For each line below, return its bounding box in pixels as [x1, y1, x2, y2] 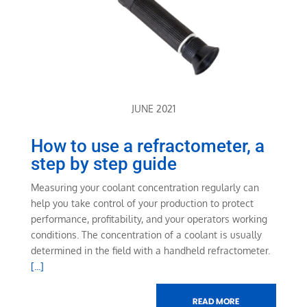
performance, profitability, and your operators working [30, 213, 267, 225]
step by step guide [30, 153, 177, 175]
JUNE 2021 [131, 103, 175, 115]
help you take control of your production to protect [30, 197, 254, 210]
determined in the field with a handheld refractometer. [30, 245, 270, 257]
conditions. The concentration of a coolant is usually [30, 229, 262, 241]
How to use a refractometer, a [30, 136, 265, 157]
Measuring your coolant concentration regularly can [30, 182, 259, 194]
